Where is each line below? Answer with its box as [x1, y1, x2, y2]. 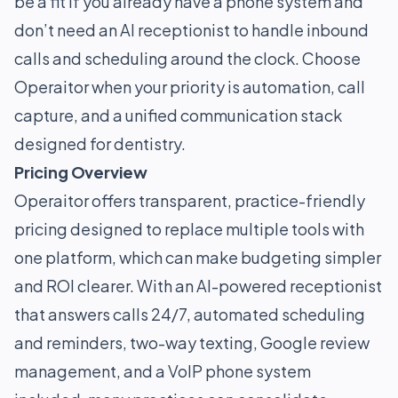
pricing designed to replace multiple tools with [14, 219, 364, 239]
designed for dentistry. [14, 133, 186, 154]
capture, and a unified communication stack [14, 105, 342, 125]
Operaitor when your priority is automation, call [14, 76, 365, 97]
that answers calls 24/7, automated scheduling [14, 304, 365, 324]
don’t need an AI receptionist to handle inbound [14, 20, 369, 40]
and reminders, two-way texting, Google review [14, 332, 370, 353]
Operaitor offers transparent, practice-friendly [14, 190, 365, 211]
